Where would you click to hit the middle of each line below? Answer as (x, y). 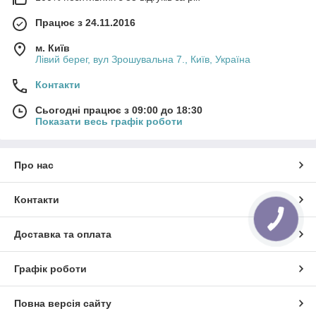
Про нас (34, 165)
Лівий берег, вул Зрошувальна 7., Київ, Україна (143, 60)
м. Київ (53, 48)
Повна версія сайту (63, 304)
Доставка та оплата (63, 235)
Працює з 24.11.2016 (85, 23)
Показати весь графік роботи (109, 122)
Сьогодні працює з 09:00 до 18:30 (119, 110)
